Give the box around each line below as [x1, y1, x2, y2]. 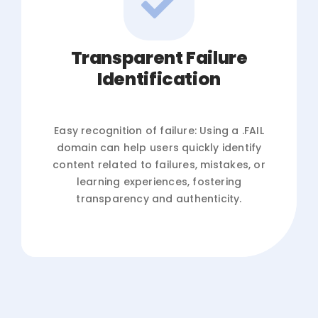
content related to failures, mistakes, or [53, 157, 265, 172]
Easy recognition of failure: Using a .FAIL [54, 123, 264, 138]
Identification [97, 66, 221, 92]
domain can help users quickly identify [56, 140, 262, 155]
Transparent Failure [70, 45, 248, 70]
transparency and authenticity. [76, 191, 242, 206]
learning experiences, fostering [76, 174, 242, 189]
